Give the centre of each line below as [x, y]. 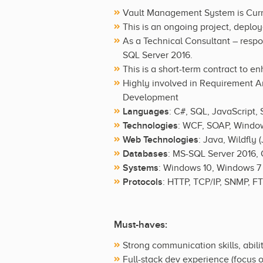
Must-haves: [141, 225]
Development [151, 97]
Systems [141, 168]
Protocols [143, 182]
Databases [145, 154]
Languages [146, 111]
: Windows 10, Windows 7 [210, 168]
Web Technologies [161, 139]
